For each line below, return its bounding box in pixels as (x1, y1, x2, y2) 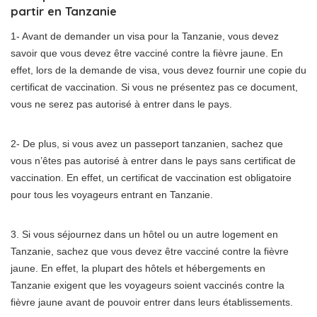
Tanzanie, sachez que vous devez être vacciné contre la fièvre (11, 246, 289, 257)
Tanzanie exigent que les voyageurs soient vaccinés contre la (11, 279, 284, 291)
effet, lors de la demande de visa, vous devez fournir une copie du (11, 64, 306, 76)
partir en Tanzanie (11, 4, 117, 18)
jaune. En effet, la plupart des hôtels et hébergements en (11, 263, 265, 274)
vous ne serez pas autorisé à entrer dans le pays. (11, 98, 232, 110)
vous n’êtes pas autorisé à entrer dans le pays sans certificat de (11, 155, 296, 166)
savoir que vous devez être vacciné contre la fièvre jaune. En (11, 47, 283, 59)
